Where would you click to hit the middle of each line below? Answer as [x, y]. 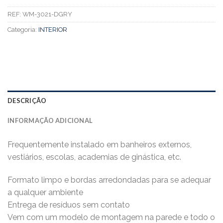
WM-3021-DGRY [47, 14]
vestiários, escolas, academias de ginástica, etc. [94, 157]
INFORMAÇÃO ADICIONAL [50, 121]
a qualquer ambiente [45, 193]
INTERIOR [53, 29]
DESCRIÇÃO [27, 101]
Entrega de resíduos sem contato [69, 205]
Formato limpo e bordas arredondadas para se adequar [109, 180]
